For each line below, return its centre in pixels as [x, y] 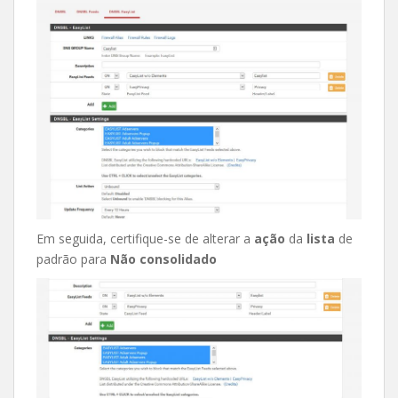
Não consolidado [163, 259]
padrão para [73, 259]
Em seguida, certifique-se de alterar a [145, 238]
